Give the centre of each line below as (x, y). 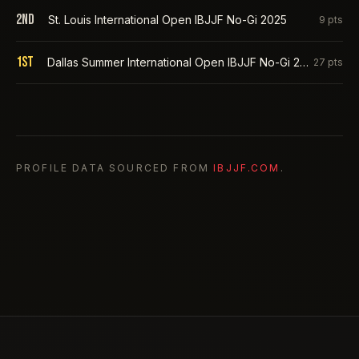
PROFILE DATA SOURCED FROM (113, 168)
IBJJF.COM (247, 168)
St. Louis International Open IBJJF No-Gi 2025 (167, 20)
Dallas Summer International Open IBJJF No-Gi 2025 (305, 62)
